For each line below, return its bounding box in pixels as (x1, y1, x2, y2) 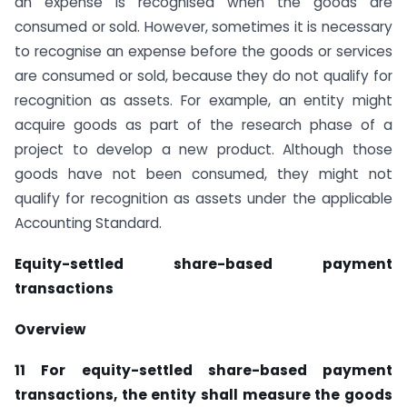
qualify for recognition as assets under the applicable (15, 189, 392, 209)
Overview (15, 320, 85, 340)
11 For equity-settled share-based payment (15, 360, 392, 380)
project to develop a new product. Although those (15, 140, 392, 160)
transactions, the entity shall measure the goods (15, 384, 392, 404)
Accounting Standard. (15, 213, 162, 233)
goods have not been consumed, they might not (15, 164, 392, 184)
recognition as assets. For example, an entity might (15, 91, 392, 111)
